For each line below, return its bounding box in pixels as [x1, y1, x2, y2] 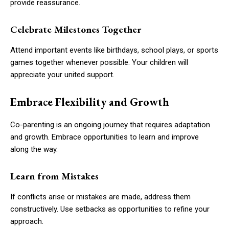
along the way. [10, 144, 58, 154]
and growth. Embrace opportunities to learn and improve [10, 132, 199, 142]
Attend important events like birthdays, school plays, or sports [10, 45, 218, 55]
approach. [10, 216, 43, 226]
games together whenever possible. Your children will [10, 57, 188, 67]
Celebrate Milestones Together [10, 22, 141, 36]
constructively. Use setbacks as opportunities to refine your [10, 204, 210, 214]
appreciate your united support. [10, 70, 114, 79]
